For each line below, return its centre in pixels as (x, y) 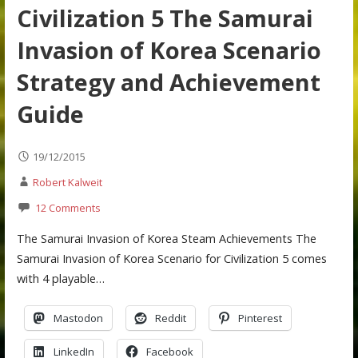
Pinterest (260, 318)
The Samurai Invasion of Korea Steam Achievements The (166, 239)
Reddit (170, 318)
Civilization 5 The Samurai (165, 18)
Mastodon (78, 318)
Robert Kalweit (67, 182)
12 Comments (68, 207)
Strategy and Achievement (168, 82)
